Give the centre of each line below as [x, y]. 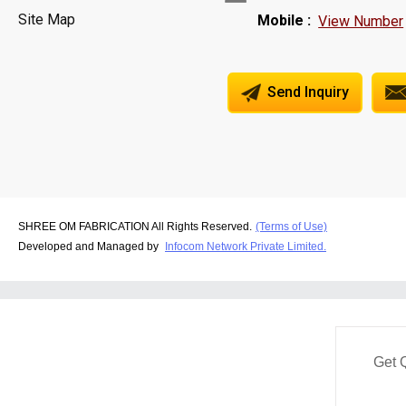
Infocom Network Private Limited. [246, 247]
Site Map [47, 20]
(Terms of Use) [291, 227]
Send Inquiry [307, 92]
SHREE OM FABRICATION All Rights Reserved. [135, 227]
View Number [361, 21]
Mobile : [285, 20]
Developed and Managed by [90, 247]
